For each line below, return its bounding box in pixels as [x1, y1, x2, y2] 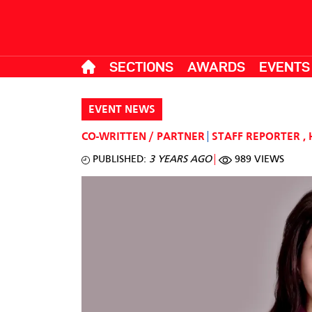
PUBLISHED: [90, 155, 146, 164]
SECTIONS [109, 59, 173, 75]
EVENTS [259, 59, 310, 75]
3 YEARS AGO [149, 155, 212, 164]
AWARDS [187, 59, 245, 75]
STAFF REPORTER [212, 132, 300, 143]
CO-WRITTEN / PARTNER [81, 132, 205, 143]
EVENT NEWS [88, 104, 155, 116]
